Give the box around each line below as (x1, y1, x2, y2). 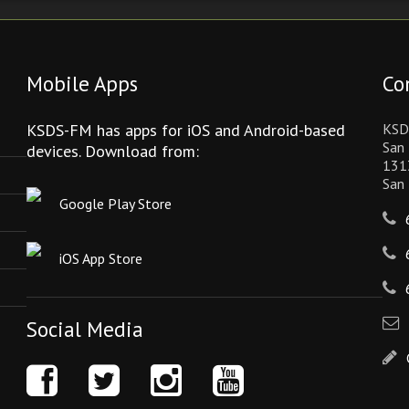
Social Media (26, 315, 143, 342)
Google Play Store (59, 194, 172, 213)
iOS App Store (59, 248, 142, 267)
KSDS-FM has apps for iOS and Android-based (26, 119, 345, 141)
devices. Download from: (26, 140, 199, 162)
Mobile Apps (26, 69, 138, 97)
